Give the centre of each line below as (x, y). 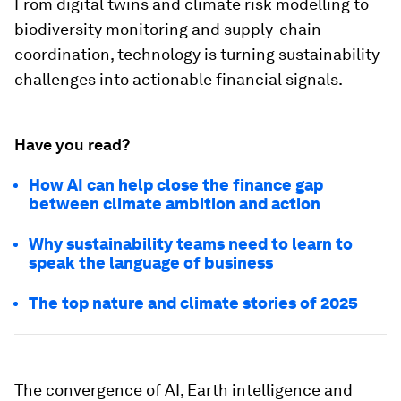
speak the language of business (151, 263)
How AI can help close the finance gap (176, 185)
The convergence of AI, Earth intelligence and (183, 390)
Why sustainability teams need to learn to (191, 244)
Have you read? (72, 145)
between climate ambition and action (175, 204)
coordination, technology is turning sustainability (197, 54)
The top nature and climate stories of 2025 (193, 303)
